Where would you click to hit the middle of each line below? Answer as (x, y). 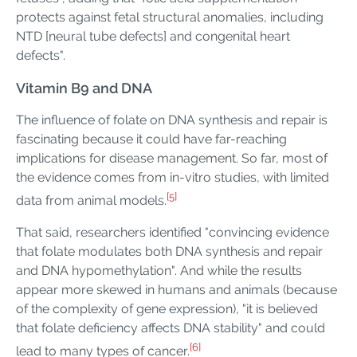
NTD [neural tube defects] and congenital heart (153, 36)
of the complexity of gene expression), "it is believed (167, 309)
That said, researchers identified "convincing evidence (173, 233)
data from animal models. (91, 201)
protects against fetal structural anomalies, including (170, 17)
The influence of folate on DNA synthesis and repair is (172, 120)
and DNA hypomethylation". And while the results (159, 271)
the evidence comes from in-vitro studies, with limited (173, 177)
